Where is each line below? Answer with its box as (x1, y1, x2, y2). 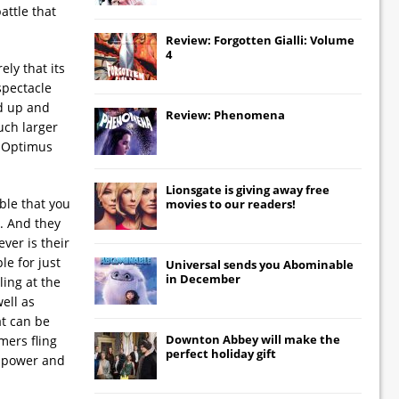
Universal (166, 256, 221, 273)
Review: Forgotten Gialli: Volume (166, 31, 354, 48)
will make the (258, 330, 340, 347)
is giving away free (222, 181, 330, 198)
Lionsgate (166, 181, 222, 198)
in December (166, 270, 240, 287)
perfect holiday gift (166, 345, 276, 362)
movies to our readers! (166, 195, 296, 212)
